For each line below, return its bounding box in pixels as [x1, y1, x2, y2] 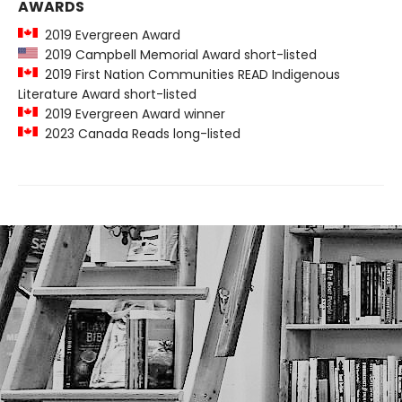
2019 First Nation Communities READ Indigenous [38, 66, 340, 84]
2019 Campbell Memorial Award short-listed [38, 46, 317, 65]
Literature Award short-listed [18, 85, 197, 104]
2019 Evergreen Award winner [38, 105, 225, 124]
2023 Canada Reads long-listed [38, 125, 240, 144]
